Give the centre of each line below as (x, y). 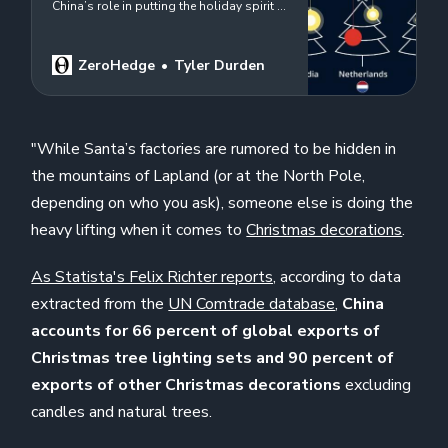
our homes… (87, 24)
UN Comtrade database (252, 304)
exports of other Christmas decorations (186, 385)
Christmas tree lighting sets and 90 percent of (213, 358)
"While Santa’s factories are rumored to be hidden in (214, 149)
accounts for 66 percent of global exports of (206, 331)
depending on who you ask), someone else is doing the (222, 203)
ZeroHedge (117, 66)
